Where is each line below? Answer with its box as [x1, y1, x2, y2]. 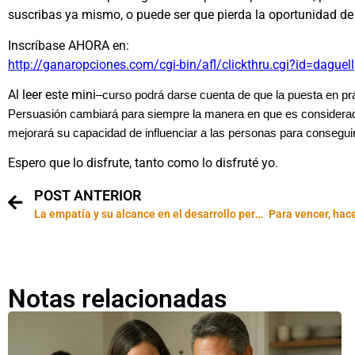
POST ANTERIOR [34, 186, 141, 204]
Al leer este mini [8, 87, 96, 103]
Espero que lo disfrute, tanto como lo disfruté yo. [8, 155, 278, 171]
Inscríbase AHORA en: [8, 37, 129, 53]
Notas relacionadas [8, 283, 227, 314]
